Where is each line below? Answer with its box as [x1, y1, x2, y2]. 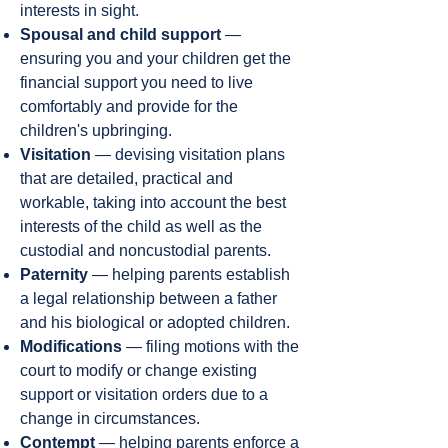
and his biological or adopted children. [20, 314, 290, 331]
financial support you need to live [20, 74, 253, 91]
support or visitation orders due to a [20, 386, 268, 403]
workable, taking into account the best [20, 194, 286, 211]
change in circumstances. [20, 410, 200, 427]
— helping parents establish [88, 266, 290, 283]
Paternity [20, 266, 88, 283]
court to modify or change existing [20, 362, 257, 379]
